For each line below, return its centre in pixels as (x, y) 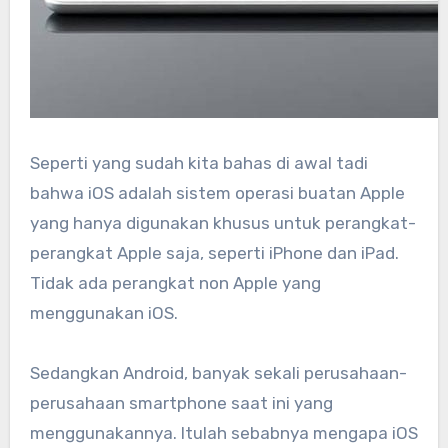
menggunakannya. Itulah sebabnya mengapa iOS (223, 432)
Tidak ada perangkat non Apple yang (175, 282)
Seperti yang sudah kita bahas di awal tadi (198, 162)
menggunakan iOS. (103, 312)
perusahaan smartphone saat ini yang (181, 402)
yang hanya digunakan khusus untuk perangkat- (222, 222)
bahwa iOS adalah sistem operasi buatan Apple (217, 192)
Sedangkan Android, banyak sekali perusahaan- (218, 372)
